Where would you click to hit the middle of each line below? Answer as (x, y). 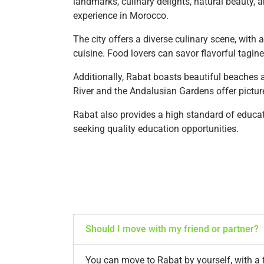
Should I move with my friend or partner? (172, 229)
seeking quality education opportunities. (156, 128)
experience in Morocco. (121, 15)
